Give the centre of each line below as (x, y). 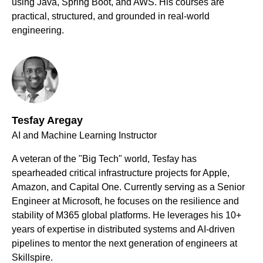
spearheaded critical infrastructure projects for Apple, (121, 173)
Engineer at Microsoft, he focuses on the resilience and (125, 201)
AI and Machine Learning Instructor (84, 136)
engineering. (38, 31)
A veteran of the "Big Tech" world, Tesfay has (104, 159)
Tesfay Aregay (47, 121)
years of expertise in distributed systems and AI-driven (123, 230)
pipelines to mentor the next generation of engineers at (124, 244)
